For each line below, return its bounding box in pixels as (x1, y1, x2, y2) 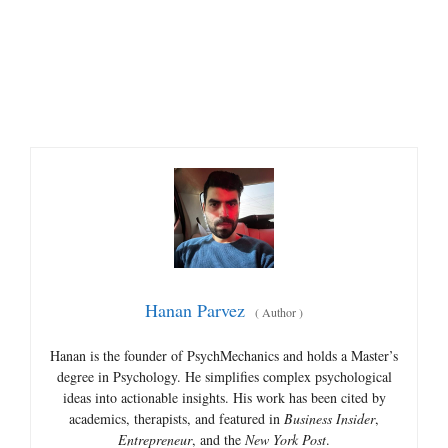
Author (259, 304, 299, 320)
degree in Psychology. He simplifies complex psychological (56, 367, 392, 386)
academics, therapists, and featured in (69, 409, 284, 428)
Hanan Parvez (145, 298, 245, 322)
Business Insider (284, 409, 375, 428)
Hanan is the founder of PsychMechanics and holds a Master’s (50, 346, 398, 365)
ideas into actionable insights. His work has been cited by (62, 388, 386, 407)
